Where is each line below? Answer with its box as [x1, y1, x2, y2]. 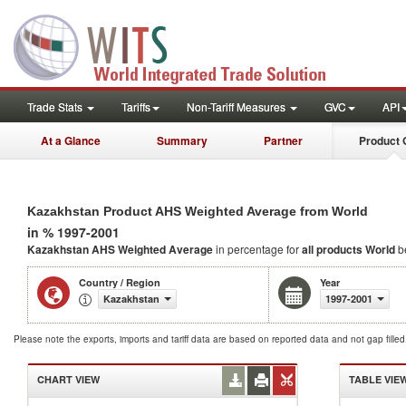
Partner [264, 132, 303, 149]
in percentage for [216, 241, 302, 256]
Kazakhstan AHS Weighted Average [27, 241, 216, 257]
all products [302, 241, 362, 257]
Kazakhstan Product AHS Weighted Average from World [27, 204, 368, 218]
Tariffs [121, 99, 150, 114]
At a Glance [41, 132, 101, 149]
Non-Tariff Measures [187, 99, 288, 114]
